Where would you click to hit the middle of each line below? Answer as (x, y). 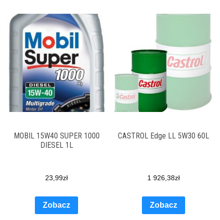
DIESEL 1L (56, 145)
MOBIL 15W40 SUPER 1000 (56, 136)
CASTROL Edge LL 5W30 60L (163, 136)
